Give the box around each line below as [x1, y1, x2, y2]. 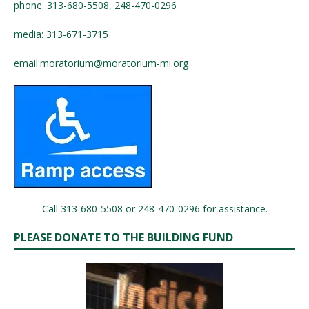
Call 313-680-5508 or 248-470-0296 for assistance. [41, 201, 268, 215]
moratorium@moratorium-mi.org [40, 56, 188, 70]
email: [14, 56, 40, 70]
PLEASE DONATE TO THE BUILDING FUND [14, 229, 233, 245]
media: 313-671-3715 [14, 27, 108, 41]
